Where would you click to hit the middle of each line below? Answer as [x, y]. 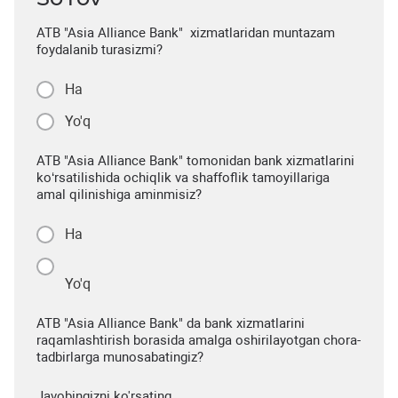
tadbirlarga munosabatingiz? [120, 357]
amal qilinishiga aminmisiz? [119, 195]
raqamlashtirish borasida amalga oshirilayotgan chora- [199, 340]
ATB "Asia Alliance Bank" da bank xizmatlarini [171, 323]
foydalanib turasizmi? [99, 50]
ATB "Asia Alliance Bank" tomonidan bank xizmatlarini [195, 161]
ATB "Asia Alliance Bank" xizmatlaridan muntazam [186, 33]
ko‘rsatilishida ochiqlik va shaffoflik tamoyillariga [183, 178]
